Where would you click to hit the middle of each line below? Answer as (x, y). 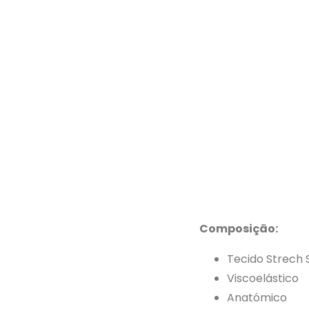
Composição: (239, 229)
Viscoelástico (263, 278)
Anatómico (257, 298)
